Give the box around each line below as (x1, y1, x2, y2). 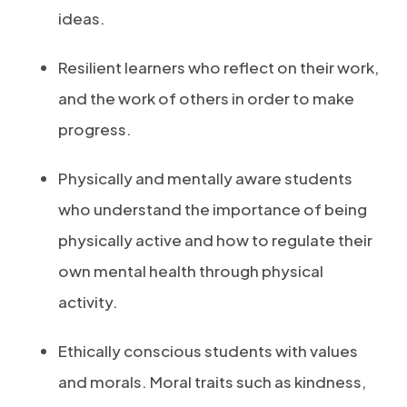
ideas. (58, 8, 105, 28)
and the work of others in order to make (58, 88, 354, 108)
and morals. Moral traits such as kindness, (58, 372, 366, 392)
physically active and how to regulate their (58, 230, 372, 250)
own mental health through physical (58, 261, 323, 281)
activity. (58, 292, 118, 312)
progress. (58, 119, 132, 139)
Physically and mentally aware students (58, 168, 352, 188)
